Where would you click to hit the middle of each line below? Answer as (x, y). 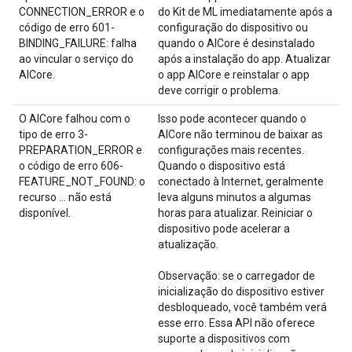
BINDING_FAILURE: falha (78, 44)
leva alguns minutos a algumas (235, 198)
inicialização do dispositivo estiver (241, 292)
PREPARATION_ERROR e (81, 150)
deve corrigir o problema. (219, 91)
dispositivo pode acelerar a (224, 229)
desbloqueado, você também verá (242, 308)
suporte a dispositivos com (224, 339)
